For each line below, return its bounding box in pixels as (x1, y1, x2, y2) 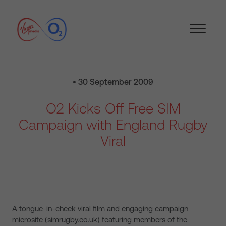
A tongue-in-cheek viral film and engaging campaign (12, 204, 188, 213)
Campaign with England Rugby (19, 117, 207, 133)
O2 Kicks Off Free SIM (45, 100, 181, 117)
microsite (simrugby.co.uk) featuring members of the (12, 215, 187, 224)
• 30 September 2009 (73, 77, 153, 86)
